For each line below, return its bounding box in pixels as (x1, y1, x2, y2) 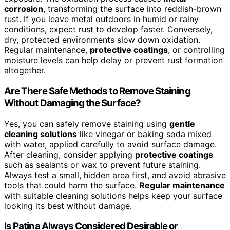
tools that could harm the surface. (4, 180, 139, 190)
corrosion (4, 4, 43, 14)
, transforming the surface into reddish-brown (43, 4, 221, 14)
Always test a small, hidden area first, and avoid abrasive (4, 169, 226, 180)
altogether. (4, 65, 46, 76)
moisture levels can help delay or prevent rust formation (4, 55, 223, 66)
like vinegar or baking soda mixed (77, 128, 212, 139)
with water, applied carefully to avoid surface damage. (4, 139, 217, 149)
